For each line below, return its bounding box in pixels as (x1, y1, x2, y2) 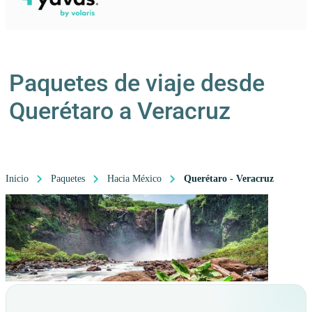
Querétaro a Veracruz (9, 96, 231, 125)
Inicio (6, 173, 29, 185)
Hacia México (107, 173, 162, 185)
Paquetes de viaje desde (9, 68, 265, 97)
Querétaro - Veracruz (184, 173, 274, 185)
